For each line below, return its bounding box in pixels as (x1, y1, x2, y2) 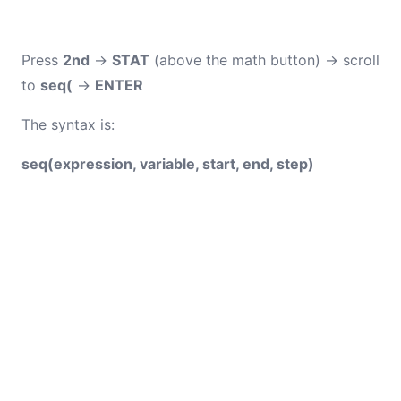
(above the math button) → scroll (149, 51, 380, 69)
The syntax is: (21, 115, 115, 133)
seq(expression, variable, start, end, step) (21, 155, 314, 173)
